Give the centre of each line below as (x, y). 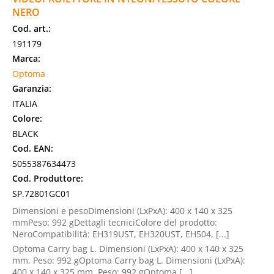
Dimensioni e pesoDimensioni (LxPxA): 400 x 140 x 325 (122, 211)
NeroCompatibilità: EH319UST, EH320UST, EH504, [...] (121, 234)
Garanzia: (32, 88)
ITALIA (25, 104)
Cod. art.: (31, 28)
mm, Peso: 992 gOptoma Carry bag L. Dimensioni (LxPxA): (129, 260)
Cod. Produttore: (48, 178)
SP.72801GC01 (41, 194)
